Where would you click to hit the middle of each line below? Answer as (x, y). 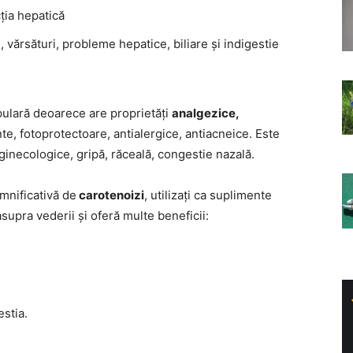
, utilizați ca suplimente (208, 195)
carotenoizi (110, 195)
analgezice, (205, 113)
